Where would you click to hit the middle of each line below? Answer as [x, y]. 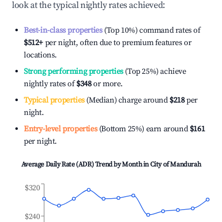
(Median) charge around [126, 100]
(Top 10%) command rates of [151, 30]
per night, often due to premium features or [117, 43]
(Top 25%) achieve [155, 71]
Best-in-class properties [63, 30]
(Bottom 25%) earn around [143, 129]
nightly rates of [50, 84]
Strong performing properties [74, 71]
